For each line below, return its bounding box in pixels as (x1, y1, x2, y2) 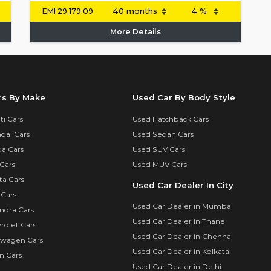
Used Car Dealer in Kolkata (132, 247, 229, 256)
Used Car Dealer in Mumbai (132, 201, 233, 211)
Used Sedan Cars (132, 129, 194, 139)
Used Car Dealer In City (132, 180, 233, 190)
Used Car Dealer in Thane (132, 217, 225, 226)
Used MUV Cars (132, 159, 187, 169)
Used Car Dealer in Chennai (132, 232, 233, 241)
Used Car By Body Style (132, 92, 235, 102)
